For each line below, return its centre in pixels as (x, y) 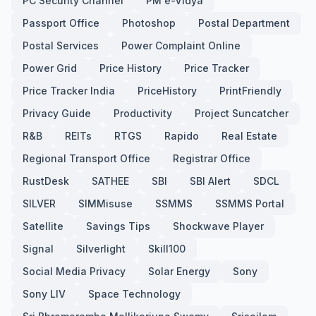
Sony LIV (44, 294)
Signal (38, 249)
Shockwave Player (218, 226)
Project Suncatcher (242, 113)
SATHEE (110, 181)
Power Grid (50, 68)
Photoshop (149, 23)
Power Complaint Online (181, 45)
